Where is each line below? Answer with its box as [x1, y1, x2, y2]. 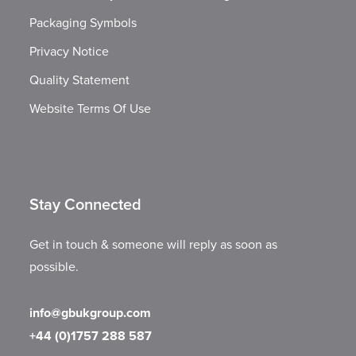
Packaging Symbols [29, 14, 137, 32]
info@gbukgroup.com [29, 304, 152, 323]
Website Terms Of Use [29, 99, 152, 118]
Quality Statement [29, 71, 130, 89]
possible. [29, 257, 79, 276]
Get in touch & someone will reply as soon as [29, 235, 278, 253]
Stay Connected [29, 192, 142, 216]
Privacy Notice [29, 42, 110, 60]
